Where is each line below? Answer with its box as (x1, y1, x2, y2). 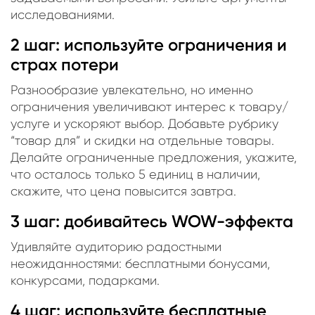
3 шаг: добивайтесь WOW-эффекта (11, 210, 293, 231)
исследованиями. (11, 7, 115, 22)
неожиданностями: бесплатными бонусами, (11, 256, 270, 271)
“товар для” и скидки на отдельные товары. (11, 133, 274, 148)
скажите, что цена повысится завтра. (11, 184, 236, 198)
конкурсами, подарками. (11, 273, 160, 288)
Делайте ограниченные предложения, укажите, (11, 150, 297, 165)
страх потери (11, 53, 119, 75)
